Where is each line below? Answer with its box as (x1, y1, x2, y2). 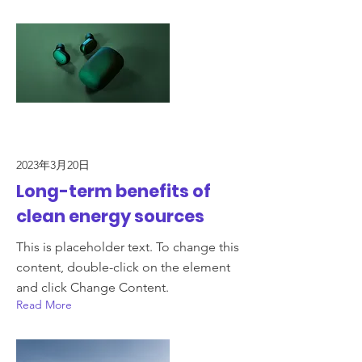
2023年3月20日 (16, 158, 90, 172)
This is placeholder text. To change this (16, 239, 239, 255)
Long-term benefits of (16, 179, 211, 203)
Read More (16, 297, 72, 312)
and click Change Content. (16, 280, 169, 295)
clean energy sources (16, 204, 204, 228)
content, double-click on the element (16, 259, 230, 275)
